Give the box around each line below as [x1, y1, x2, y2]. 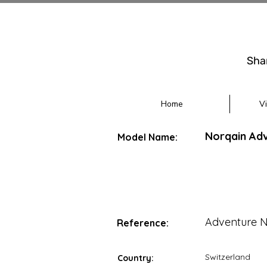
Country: [117, 253, 154, 263]
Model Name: [117, 131, 178, 143]
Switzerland [205, 252, 250, 262]
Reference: [117, 217, 169, 229]
